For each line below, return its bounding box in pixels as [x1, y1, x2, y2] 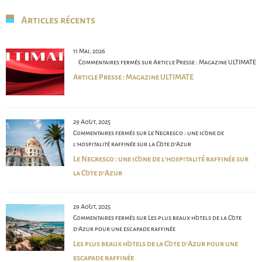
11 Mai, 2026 [73, 47, 105, 55]
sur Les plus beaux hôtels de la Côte [135, 214, 242, 222]
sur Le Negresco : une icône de [135, 129, 224, 137]
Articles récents [21, 15, 95, 26]
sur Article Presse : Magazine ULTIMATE [140, 58, 256, 66]
